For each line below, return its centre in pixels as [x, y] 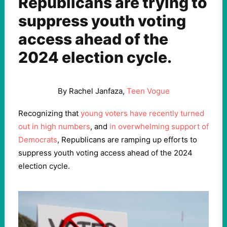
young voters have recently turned [142, 113]
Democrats [38, 140]
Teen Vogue [148, 91]
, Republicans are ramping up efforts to [127, 140]
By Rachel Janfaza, [92, 91]
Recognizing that [49, 113]
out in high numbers [54, 126]
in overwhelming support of [159, 126]
